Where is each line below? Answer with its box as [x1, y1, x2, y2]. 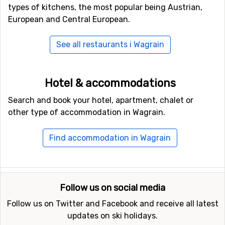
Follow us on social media [60, 182, 165, 193]
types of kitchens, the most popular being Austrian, [8, 3, 202, 13]
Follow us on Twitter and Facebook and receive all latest [7, 198, 218, 208]
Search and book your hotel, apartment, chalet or [8, 95, 193, 105]
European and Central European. [8, 15, 130, 25]
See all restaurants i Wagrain [56, 40, 164, 50]
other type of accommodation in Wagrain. [8, 107, 165, 118]
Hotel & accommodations [44, 76, 176, 90]
